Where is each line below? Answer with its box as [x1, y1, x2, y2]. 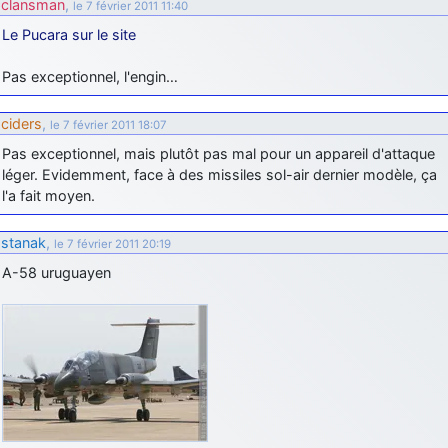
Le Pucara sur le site [2, 25, 136, 43]
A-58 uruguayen [2, 263, 111, 281]
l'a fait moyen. [2, 186, 95, 204]
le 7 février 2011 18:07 [50, 117, 167, 132]
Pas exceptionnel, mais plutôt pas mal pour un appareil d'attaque [2, 144, 435, 162]
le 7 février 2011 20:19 [54, 236, 171, 251]
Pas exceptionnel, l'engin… [2, 67, 178, 85]
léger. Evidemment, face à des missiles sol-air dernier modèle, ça [2, 165, 437, 183]
